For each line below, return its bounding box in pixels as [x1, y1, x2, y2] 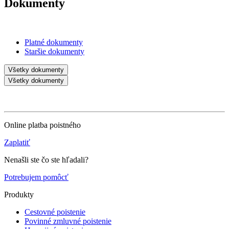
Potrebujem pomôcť [4, 172, 68, 181]
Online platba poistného [4, 120, 81, 129]
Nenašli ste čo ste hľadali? [4, 155, 88, 164]
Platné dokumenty [25, 37, 83, 47]
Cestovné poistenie [25, 207, 85, 216]
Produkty [4, 190, 34, 199]
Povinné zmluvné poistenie [25, 216, 111, 225]
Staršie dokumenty [25, 47, 84, 56]
